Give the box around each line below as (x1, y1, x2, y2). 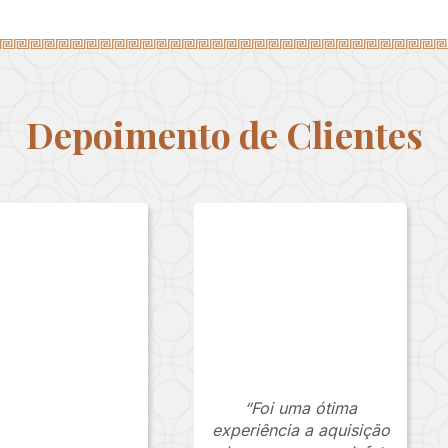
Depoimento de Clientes (25, 110, 423, 159)
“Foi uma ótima (244, 398, 358, 419)
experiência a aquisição (211, 420, 390, 441)
